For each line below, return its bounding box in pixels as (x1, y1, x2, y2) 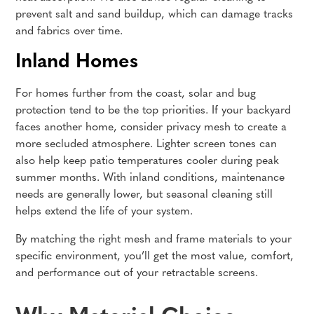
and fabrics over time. (15, 26, 123, 37)
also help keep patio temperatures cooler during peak (15, 156, 280, 167)
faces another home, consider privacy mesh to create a (15, 122, 287, 133)
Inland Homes (15, 53, 139, 72)
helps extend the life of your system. (15, 206, 193, 217)
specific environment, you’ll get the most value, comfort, (15, 251, 294, 262)
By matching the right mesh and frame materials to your (15, 234, 292, 245)
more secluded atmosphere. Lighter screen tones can (15, 139, 278, 150)
